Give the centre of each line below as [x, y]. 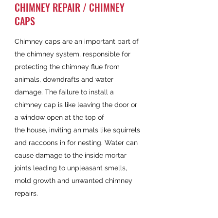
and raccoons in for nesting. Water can [76, 143]
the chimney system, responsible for [73, 54]
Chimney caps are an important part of [77, 41]
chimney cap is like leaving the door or [76, 105]
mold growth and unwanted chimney [73, 181]
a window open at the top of [59, 117]
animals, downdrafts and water [64, 79]
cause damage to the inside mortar [71, 155]
